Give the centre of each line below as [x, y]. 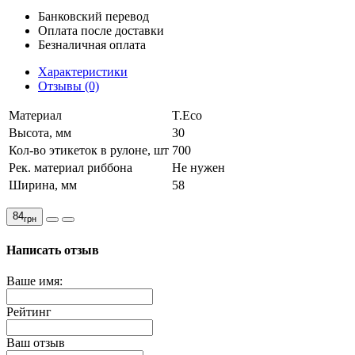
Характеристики [83, 72]
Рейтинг [29, 311]
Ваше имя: [34, 281]
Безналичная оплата [92, 45]
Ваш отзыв [36, 342]
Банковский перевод [94, 17]
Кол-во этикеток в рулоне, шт [89, 151]
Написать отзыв [53, 250]
